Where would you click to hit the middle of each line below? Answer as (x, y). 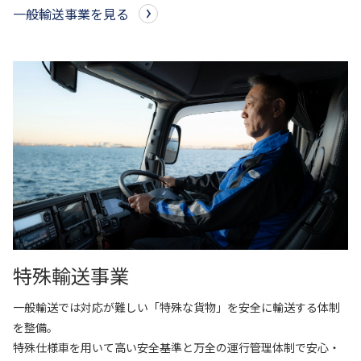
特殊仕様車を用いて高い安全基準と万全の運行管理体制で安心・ (176, 347)
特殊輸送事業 (71, 275)
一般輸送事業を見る (71, 13)
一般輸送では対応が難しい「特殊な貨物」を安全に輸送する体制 (176, 307)
